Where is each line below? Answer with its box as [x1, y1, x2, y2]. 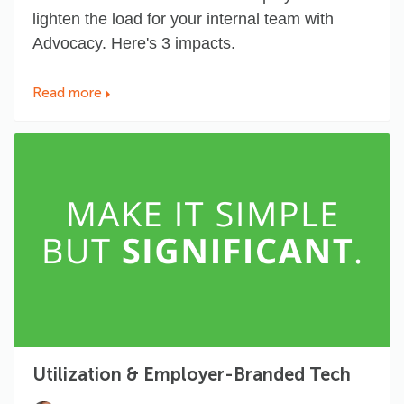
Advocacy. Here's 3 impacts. [32, 34, 235, 53]
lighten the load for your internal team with [32, 10, 334, 29]
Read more [32, 85, 102, 102]
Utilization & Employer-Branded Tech [32, 363, 351, 386]
